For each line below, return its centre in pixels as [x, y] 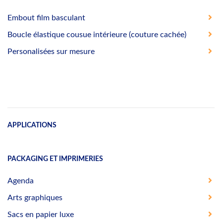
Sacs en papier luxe [41, 214]
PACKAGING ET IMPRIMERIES [55, 159]
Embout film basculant [46, 18]
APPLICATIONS [32, 125]
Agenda [21, 181]
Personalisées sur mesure [51, 51]
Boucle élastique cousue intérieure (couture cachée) [97, 34]
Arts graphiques [35, 197]
